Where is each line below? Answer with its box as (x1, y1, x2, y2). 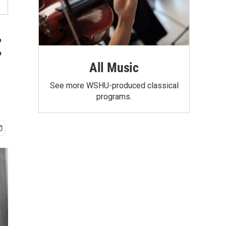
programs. (96, 91, 132, 101)
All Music (89, 60, 139, 75)
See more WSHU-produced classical (49, 80, 179, 90)
